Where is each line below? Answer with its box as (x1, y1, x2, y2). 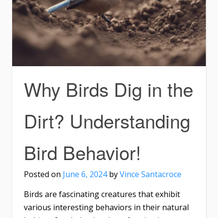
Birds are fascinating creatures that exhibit (24, 188, 180, 200)
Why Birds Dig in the (24, 75, 193, 102)
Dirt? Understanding (24, 107, 190, 134)
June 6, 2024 (63, 168, 107, 180)
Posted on (24, 168, 63, 180)
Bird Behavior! (24, 138, 141, 165)
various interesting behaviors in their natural (24, 201, 189, 213)
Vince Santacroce (120, 168, 182, 180)
